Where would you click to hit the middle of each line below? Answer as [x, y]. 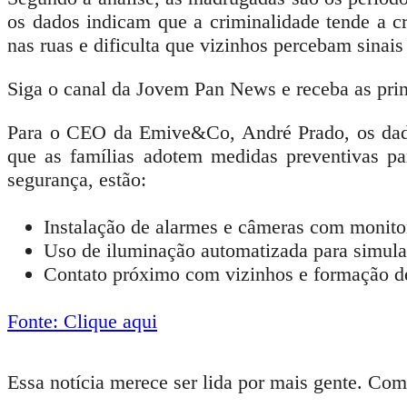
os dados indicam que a [109, 22]
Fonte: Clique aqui [82, 321]
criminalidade [264, 22]
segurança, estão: [77, 180]
